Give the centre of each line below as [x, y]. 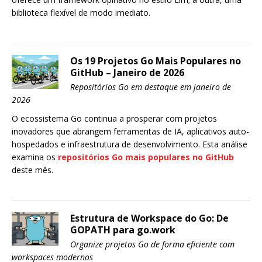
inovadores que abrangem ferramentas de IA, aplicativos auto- [130, 131]
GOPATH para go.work [123, 230]
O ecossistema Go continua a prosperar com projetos [114, 118]
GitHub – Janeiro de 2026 [127, 73]
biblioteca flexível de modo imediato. [81, 13]
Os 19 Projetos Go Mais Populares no [156, 61]
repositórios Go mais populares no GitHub [146, 157]
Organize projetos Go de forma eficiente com [152, 244]
